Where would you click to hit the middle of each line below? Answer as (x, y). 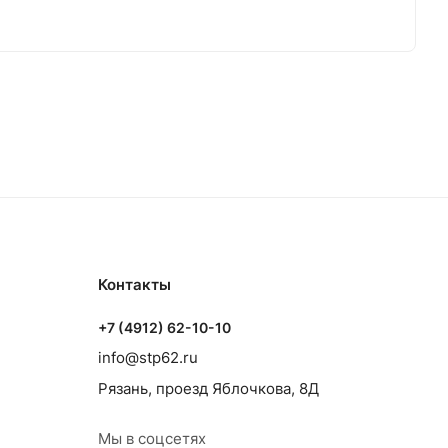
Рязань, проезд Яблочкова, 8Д (208, 389)
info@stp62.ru (148, 358)
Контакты (134, 285)
